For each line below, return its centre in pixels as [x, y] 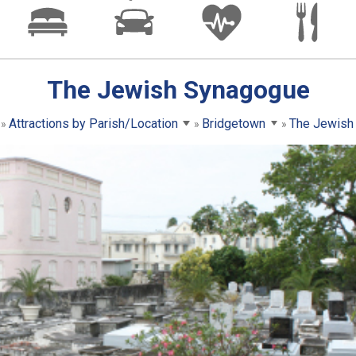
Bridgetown [234, 123]
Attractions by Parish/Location [93, 123]
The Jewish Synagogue [178, 90]
